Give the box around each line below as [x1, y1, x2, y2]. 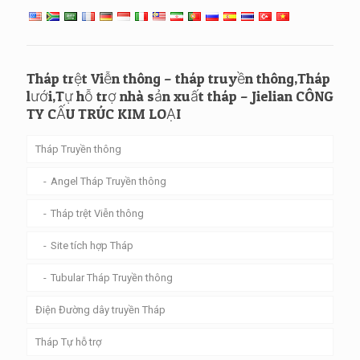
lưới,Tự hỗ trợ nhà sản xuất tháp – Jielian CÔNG [27, 87, 333, 104]
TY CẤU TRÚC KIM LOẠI [27, 104, 181, 122]
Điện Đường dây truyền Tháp [35, 303, 166, 316]
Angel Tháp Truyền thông [51, 174, 166, 187]
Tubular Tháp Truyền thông [51, 271, 173, 284]
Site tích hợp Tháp [51, 239, 133, 252]
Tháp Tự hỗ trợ [35, 335, 101, 348]
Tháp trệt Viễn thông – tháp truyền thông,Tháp [27, 69, 330, 87]
